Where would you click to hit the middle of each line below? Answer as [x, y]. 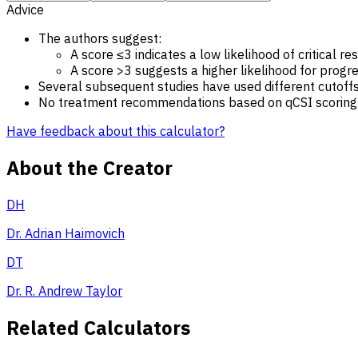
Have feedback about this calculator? [115, 131]
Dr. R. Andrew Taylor [64, 290]
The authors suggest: [101, 38]
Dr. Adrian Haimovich [66, 233]
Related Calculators [98, 327]
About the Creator [89, 167]
